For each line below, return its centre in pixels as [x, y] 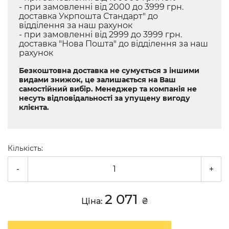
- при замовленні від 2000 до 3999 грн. [101, 7]
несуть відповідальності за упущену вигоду [105, 98]
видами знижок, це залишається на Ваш [97, 79]
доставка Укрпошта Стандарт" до [88, 16]
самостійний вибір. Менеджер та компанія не [108, 89]
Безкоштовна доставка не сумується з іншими [109, 70]
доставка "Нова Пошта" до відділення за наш [113, 43]
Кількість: [25, 148]
